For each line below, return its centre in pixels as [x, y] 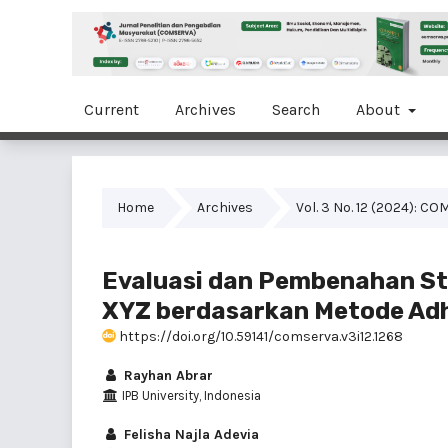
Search [296, 109]
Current [111, 109]
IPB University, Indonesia [189, 395]
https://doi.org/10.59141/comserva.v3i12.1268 [259, 336]
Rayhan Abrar [166, 375]
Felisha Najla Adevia [189, 434]
